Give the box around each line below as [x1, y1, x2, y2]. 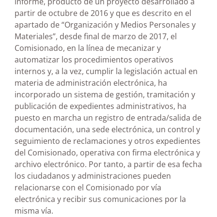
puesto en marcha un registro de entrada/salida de [15, 112, 201, 123]
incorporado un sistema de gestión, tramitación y [15, 89, 195, 100]
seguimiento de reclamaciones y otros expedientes [15, 135, 201, 146]
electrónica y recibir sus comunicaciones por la [15, 193, 186, 204]
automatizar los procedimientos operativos [15, 54, 173, 65]
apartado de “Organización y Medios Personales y [15, 19, 196, 30]
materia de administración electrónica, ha [15, 77, 167, 88]
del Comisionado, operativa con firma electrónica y [15, 147, 200, 158]
